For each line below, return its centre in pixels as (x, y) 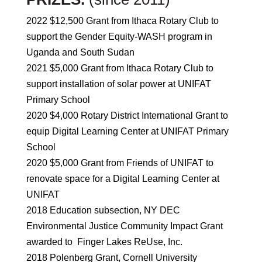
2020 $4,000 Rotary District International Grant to (127, 116)
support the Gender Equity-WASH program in (119, 37)
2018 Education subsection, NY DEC (103, 210)
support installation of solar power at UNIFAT (118, 84)
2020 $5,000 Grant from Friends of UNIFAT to (120, 163)
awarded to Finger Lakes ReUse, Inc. (104, 242)
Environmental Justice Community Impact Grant (124, 226)
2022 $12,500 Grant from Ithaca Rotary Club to (122, 21)
